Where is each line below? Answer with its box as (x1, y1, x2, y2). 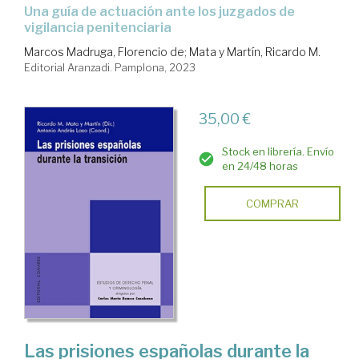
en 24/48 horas (221, 159, 298, 172)
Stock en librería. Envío (221, 144, 334, 158)
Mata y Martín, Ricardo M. (189, 44, 321, 58)
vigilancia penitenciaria (24, 19, 171, 35)
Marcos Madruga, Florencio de (24, 44, 184, 58)
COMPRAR (245, 196, 299, 210)
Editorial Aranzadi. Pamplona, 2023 (24, 60, 196, 74)
